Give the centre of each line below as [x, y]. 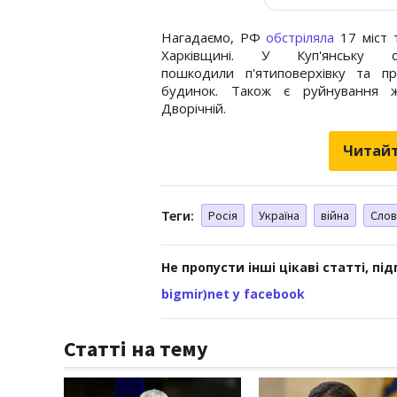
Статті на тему [136, 348]
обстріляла [300, 37]
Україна [279, 215]
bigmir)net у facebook [233, 293]
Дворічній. [194, 108]
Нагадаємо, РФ [214, 37]
